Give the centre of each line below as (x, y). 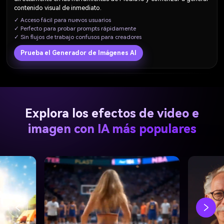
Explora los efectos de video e (112, 114)
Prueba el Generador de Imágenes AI (79, 53)
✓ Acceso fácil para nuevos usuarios (63, 20)
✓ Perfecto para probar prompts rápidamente (75, 28)
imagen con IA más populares (112, 129)
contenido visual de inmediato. (58, 8)
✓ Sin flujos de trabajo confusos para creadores (78, 37)
